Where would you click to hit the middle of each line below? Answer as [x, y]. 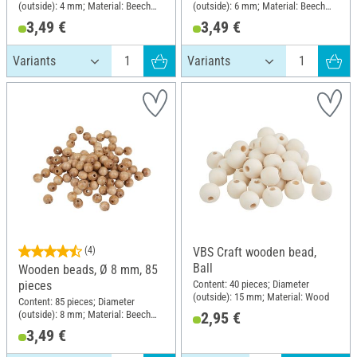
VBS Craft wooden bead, [255, 253]
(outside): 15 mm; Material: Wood [261, 297]
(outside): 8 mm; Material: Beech [84, 315]
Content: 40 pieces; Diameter [251, 284]
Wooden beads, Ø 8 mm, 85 [88, 270]
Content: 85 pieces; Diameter [76, 302]
